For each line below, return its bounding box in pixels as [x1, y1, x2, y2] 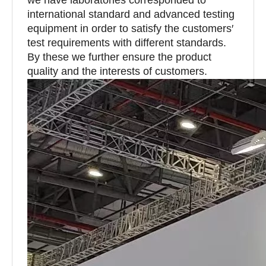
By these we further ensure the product [27, 50, 211, 63]
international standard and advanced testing [27, 8, 235, 20]
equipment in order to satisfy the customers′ [27, 22, 233, 34]
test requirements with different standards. [27, 36, 226, 49]
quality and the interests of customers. [27, 65, 207, 77]
